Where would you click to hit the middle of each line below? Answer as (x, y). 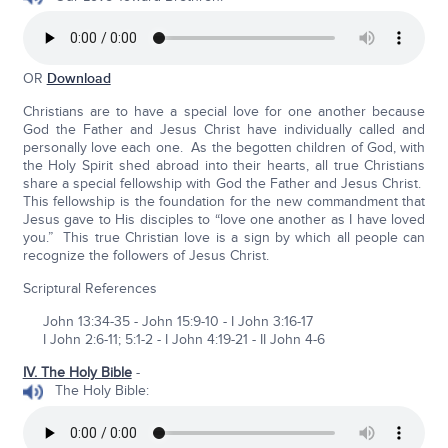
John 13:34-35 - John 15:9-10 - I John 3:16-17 (167, 322)
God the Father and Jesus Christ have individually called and (224, 130)
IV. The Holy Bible (77, 373)
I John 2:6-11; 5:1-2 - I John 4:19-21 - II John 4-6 (173, 340)
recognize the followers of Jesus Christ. (145, 256)
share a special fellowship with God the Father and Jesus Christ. (224, 184)
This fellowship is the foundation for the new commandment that (224, 202)
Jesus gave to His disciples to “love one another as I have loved (224, 220)
